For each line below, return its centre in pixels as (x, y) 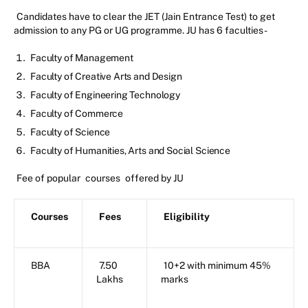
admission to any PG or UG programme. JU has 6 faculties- (141, 30)
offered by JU (153, 178)
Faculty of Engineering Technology (105, 95)
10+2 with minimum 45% (217, 265)
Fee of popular (49, 178)
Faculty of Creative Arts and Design (106, 76)
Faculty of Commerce (77, 113)
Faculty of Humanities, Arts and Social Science (130, 150)
